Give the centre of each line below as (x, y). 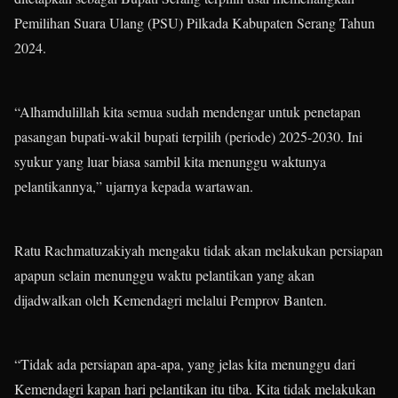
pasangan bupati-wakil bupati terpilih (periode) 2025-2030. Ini (188, 137)
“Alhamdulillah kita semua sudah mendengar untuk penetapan (187, 112)
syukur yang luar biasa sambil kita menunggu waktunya (170, 162)
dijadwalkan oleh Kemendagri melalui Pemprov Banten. (171, 300)
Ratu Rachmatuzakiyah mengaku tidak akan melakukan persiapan (199, 251)
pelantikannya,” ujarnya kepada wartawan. (134, 187)
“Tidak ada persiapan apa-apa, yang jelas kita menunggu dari (185, 364)
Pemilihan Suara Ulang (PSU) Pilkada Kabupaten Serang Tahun (195, 23)
